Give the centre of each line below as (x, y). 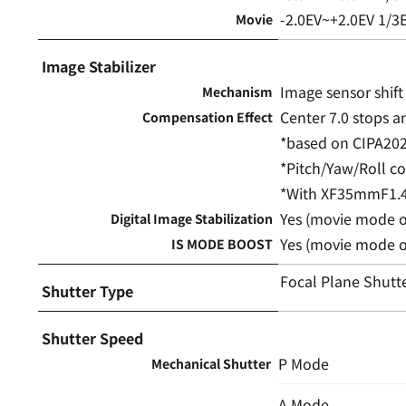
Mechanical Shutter (212, 363)
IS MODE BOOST (222, 243)
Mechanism (238, 91)
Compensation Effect (208, 116)
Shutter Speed (92, 338)
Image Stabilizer (99, 66)
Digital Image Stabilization (192, 218)
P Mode (304, 363)
